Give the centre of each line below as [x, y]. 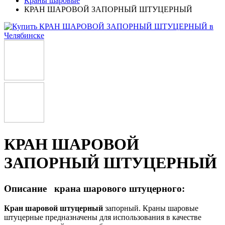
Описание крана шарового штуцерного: [94, 188]
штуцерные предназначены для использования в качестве [103, 217]
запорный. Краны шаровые [152, 208]
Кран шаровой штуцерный [54, 208]
